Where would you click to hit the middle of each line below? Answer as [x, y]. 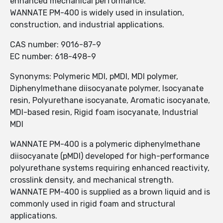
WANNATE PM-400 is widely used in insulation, [97, 13]
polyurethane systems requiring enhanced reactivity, [110, 168]
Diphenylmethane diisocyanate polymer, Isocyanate [107, 89]
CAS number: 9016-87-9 [56, 45]
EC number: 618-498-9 [53, 57]
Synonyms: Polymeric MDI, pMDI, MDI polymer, [94, 77]
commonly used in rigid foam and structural [93, 204]
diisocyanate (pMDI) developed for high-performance [110, 156]
